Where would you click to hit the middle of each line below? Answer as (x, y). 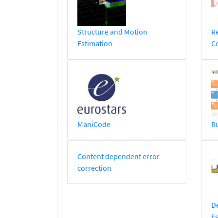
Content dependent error (118, 156)
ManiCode (94, 124)
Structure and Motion (112, 32)
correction (94, 168)
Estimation (95, 44)
